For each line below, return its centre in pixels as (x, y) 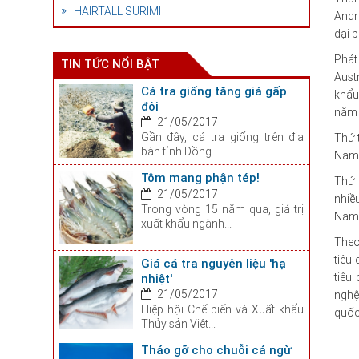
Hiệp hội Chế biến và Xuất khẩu (222, 309)
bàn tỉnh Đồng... (179, 151)
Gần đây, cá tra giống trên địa (222, 137)
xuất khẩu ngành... (186, 224)
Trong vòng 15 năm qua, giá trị (222, 209)
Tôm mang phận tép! (200, 178)
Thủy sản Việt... (178, 323)
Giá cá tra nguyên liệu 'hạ (213, 263)
